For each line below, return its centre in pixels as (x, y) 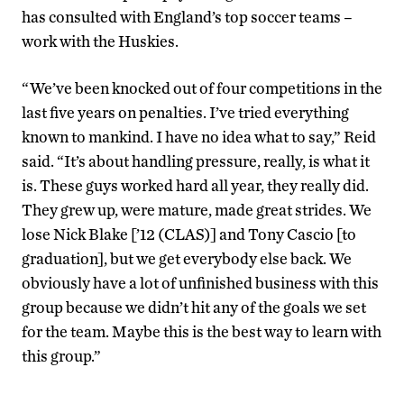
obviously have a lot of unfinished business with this (200, 282)
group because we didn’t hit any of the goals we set (194, 307)
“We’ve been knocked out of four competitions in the (202, 87)
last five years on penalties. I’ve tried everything (185, 112)
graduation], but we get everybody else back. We (187, 258)
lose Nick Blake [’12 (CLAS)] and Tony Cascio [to (189, 234)
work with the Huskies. (100, 41)
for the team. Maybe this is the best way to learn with (202, 331)
